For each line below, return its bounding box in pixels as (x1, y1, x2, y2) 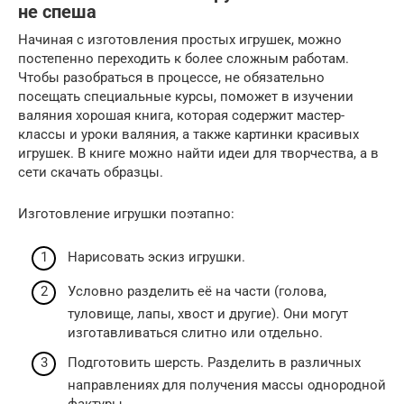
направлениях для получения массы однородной (68, 377, 386, 394)
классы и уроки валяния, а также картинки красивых (18, 125, 359, 142)
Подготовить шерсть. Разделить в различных (68, 354, 361, 372)
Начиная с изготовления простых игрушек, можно (18, 31, 342, 48)
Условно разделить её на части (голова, (68, 282, 326, 299)
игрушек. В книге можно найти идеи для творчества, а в (18, 144, 379, 161)
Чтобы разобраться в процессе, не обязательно (18, 69, 325, 86)
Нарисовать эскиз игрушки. (68, 249, 245, 266)
